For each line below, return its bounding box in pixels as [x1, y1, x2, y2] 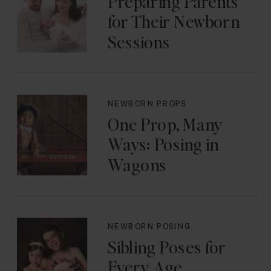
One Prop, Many [107, 113, 223, 135]
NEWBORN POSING [107, 221, 191, 232]
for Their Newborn [107, 10, 240, 33]
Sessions [107, 30, 171, 53]
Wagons [107, 153, 167, 175]
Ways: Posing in [107, 132, 219, 155]
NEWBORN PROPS [107, 99, 187, 109]
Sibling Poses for [107, 235, 226, 258]
